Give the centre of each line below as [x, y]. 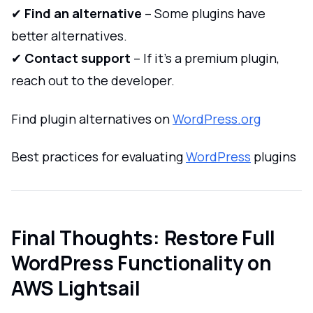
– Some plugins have [204, 14]
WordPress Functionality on [141, 262]
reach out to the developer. [93, 81]
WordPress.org [217, 118]
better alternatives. [69, 36]
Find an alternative [83, 14]
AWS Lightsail [76, 287]
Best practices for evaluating [99, 157]
